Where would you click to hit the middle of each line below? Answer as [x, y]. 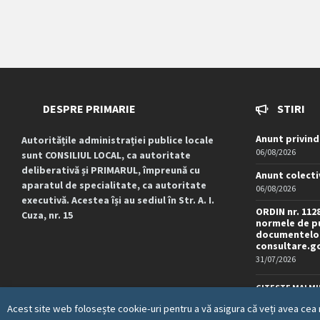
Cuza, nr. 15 [47, 215]
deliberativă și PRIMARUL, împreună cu [111, 170]
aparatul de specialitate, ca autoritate [114, 185]
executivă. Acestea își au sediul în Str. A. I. [118, 200]
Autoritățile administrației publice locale [117, 140]
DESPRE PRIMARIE [89, 108]
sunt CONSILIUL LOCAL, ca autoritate [106, 155]
